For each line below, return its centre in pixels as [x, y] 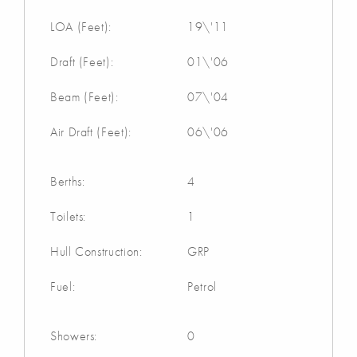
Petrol [202, 286]
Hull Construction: [96, 251]
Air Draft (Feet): [91, 131]
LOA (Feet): [81, 26]
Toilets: [69, 216]
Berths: [68, 181]
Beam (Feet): [84, 96]
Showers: [74, 335]
